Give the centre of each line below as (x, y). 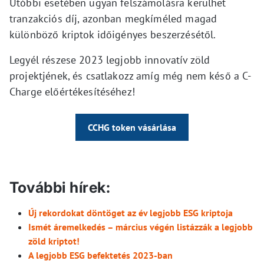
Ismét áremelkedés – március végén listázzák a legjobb (141, 227)
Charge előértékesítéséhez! (72, 92)
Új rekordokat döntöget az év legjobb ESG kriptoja (131, 213)
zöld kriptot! (54, 241)
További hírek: (60, 188)
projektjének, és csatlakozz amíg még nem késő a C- (131, 76)
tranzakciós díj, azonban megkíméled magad (113, 19)
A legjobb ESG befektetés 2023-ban (100, 255)
